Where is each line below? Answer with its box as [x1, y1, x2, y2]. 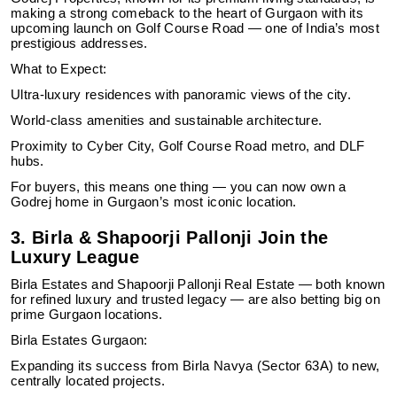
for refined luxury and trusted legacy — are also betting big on [11, 292, 380, 307]
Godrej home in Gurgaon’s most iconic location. [11, 195, 297, 209]
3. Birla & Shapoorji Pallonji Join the [11, 228, 329, 247]
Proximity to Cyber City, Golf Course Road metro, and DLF [11, 139, 365, 153]
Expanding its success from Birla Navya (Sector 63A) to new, [11, 359, 380, 373]
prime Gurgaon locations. [11, 307, 163, 322]
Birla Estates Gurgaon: [11, 333, 148, 347]
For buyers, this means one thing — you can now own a [11, 180, 346, 194]
